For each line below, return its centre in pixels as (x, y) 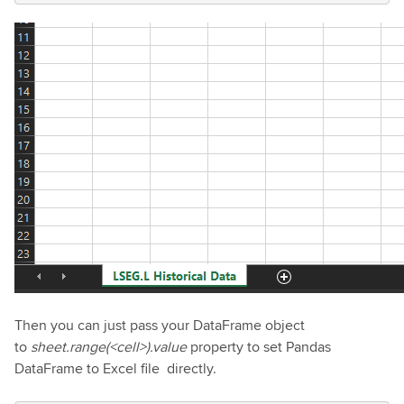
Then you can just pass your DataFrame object (160, 325)
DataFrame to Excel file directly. (115, 368)
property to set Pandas (259, 346)
